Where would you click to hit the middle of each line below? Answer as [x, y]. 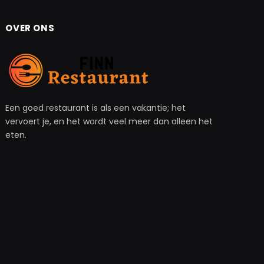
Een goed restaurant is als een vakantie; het [96, 108]
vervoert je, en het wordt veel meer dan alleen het [109, 121]
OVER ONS [30, 28]
